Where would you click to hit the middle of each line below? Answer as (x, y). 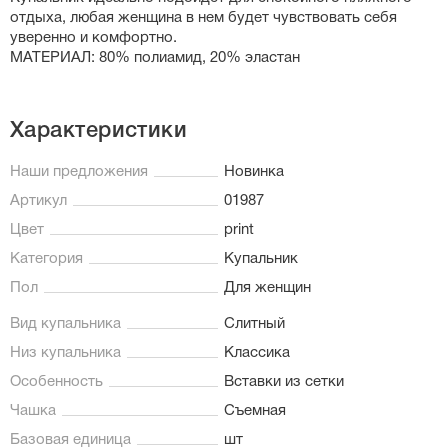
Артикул (38, 200)
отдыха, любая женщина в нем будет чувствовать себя (203, 18)
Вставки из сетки (284, 381)
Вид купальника (65, 323)
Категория (46, 258)
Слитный (254, 323)
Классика (257, 352)
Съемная (255, 410)
